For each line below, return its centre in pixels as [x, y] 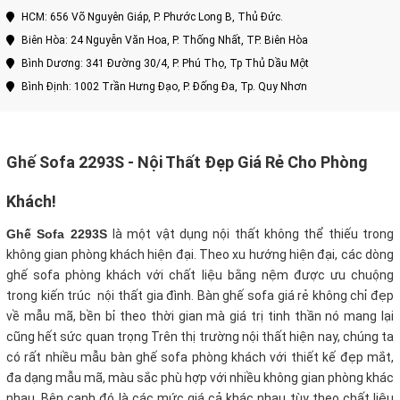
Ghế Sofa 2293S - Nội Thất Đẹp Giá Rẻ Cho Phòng [187, 162]
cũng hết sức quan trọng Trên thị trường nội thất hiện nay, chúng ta [200, 337]
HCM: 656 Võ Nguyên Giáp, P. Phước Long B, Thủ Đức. [151, 17]
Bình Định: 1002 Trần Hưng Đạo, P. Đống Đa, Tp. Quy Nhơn [163, 87]
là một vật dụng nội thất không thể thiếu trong [254, 234]
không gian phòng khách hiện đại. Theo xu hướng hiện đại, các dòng [200, 255]
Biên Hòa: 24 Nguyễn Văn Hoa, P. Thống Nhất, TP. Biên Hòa [163, 41]
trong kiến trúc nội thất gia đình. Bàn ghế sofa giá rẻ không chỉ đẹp [200, 296]
